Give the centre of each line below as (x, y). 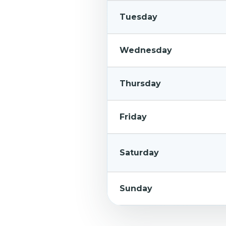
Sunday (136, 188)
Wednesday (146, 50)
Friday (133, 117)
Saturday (139, 153)
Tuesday (138, 17)
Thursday (140, 83)
